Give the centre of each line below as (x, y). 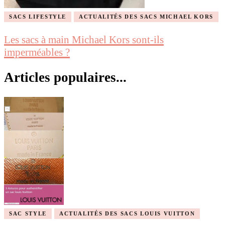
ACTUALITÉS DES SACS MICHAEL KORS (146, 16)
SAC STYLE (28, 213)
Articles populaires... (65, 78)
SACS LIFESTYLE (38, 16)
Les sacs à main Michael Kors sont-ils (84, 39)
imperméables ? (37, 52)
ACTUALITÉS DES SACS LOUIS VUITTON (127, 213)
